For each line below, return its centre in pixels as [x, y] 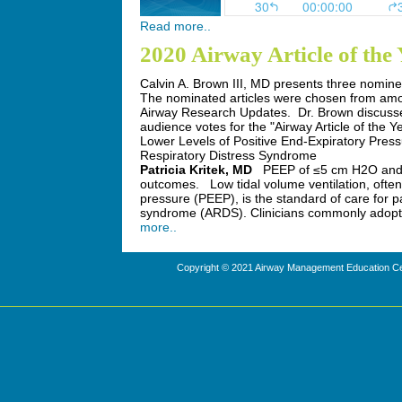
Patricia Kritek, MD [196, 170]
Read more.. [175, 26]
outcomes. [170, 184]
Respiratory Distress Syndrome [228, 155]
